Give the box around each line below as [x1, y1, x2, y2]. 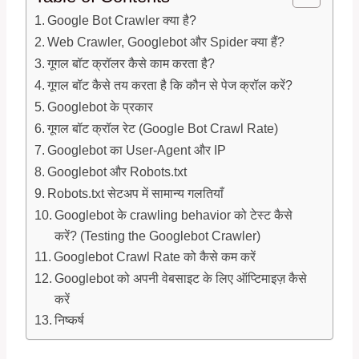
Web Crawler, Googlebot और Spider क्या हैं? [47, 34, 285, 50]
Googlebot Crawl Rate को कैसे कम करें [54, 249, 256, 264]
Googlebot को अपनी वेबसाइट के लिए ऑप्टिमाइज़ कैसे [54, 271, 308, 286]
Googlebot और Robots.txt [47, 164, 188, 179]
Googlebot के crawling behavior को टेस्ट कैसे [54, 208, 293, 223]
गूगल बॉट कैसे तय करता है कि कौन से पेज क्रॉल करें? [47, 78, 293, 93]
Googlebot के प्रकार [47, 99, 154, 115]
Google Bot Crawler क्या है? [47, 13, 197, 28]
